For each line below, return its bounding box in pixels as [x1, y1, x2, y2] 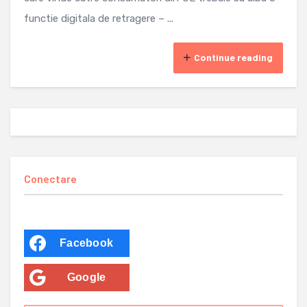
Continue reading [194, 51, 273, 63]
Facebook [60, 236, 113, 249]
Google [66, 271, 106, 283]
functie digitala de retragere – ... [24, 12, 173, 25]
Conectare [24, 171, 77, 185]
